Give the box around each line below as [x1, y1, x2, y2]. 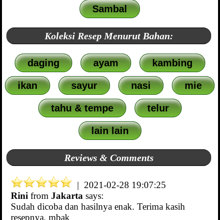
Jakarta [51, 191, 85, 201]
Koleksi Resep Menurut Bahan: [44, 30, 173, 42]
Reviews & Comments [64, 152, 154, 164]
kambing [152, 57, 192, 69]
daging [27, 57, 59, 69]
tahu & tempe [51, 103, 113, 114]
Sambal [92, 3, 128, 15]
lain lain [91, 125, 129, 137]
